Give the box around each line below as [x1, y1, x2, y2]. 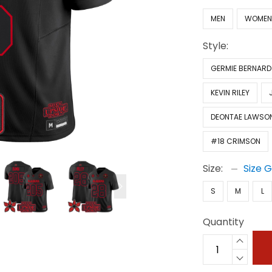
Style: [203, 39, 229, 53]
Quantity [203, 215, 245, 229]
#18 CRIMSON [211, 136, 261, 146]
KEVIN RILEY [211, 87, 250, 98]
